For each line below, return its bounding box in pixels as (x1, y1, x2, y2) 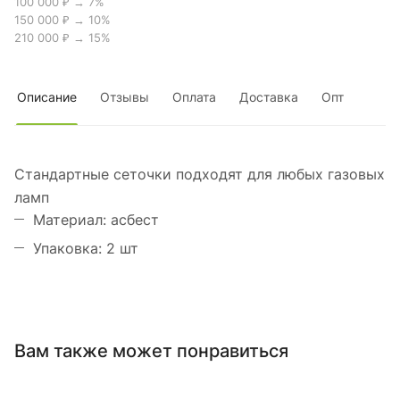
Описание (17, 89, 77, 105)
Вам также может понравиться (14, 339, 288, 362)
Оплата (172, 89, 216, 105)
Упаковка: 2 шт (33, 239, 138, 258)
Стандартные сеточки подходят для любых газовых (14, 165, 385, 184)
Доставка (239, 89, 298, 105)
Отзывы (100, 89, 149, 105)
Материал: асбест (33, 211, 159, 229)
